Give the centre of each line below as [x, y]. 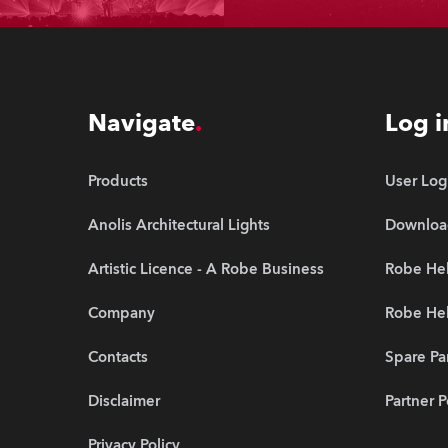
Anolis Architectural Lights [179, 225]
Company [121, 313]
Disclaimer [124, 401]
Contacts [118, 357]
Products [118, 181]
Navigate [141, 123]
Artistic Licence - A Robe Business [206, 269]
